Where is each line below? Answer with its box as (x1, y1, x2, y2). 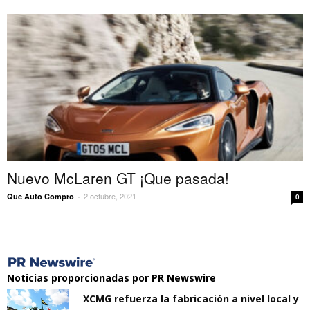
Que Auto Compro (7, 190, 74, 201)
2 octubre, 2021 (84, 190, 136, 201)
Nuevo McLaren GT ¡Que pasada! (7, 167, 229, 188)
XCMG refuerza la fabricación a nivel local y (83, 291, 299, 305)
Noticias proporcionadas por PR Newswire (7, 271, 216, 284)
